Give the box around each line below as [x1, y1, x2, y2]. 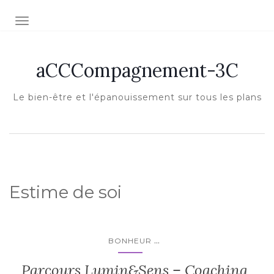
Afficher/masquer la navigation [15, 17, 144, 28]
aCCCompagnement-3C [35, 59, 239, 82]
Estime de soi [9, 182, 122, 202]
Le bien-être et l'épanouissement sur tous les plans [12, 92, 262, 103]
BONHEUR [108, 236, 152, 245]
